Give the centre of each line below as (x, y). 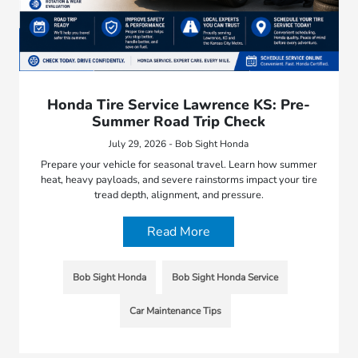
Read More (179, 231)
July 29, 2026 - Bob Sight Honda (179, 143)
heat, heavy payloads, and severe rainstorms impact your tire (179, 179)
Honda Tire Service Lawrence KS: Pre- (179, 104)
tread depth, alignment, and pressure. (179, 195)
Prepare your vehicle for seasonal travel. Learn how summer (179, 164)
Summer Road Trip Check (179, 121)
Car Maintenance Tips (176, 310)
